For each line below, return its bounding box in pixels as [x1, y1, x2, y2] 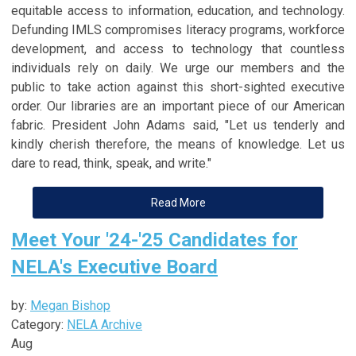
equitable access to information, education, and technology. [11, 2, 345, 18]
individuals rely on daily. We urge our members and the [11, 60, 345, 75]
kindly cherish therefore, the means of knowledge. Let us [11, 136, 345, 152]
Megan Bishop [30, 297, 110, 313]
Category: [11, 316, 67, 332]
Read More [150, 195, 206, 209]
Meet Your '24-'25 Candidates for [11, 228, 298, 251]
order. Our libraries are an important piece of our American [11, 98, 345, 114]
